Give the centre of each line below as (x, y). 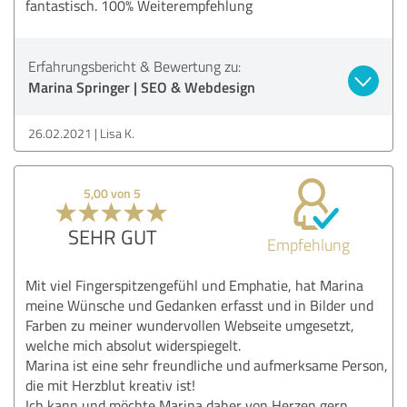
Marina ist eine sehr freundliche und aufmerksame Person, (207, 365)
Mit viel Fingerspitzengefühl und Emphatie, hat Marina (194, 285)
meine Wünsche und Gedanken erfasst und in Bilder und (199, 305)
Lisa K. (117, 133)
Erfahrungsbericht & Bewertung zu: (134, 66)
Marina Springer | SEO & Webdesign (142, 86)
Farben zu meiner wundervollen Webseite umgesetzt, (190, 325)
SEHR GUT (112, 236)
